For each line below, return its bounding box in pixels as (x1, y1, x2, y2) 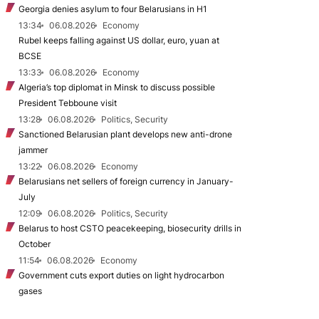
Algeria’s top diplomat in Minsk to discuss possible (19, 82, 215, 93)
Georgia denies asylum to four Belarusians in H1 (19, 4, 207, 14)
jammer (19, 145, 48, 155)
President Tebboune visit (19, 98, 117, 108)
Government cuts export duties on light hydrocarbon (19, 270, 224, 281)
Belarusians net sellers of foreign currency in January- (19, 176, 234, 187)
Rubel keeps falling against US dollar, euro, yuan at (19, 35, 219, 46)
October (19, 239, 51, 249)
